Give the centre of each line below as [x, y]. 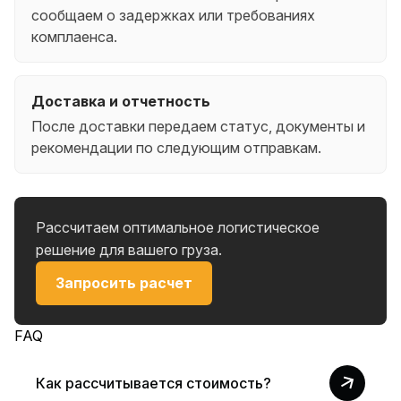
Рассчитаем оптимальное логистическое [178, 227]
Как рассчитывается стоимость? [154, 383]
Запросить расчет [124, 282]
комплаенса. [74, 36]
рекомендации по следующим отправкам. [176, 147]
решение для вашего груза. [129, 249]
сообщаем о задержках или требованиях [173, 15]
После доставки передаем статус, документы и [198, 126]
